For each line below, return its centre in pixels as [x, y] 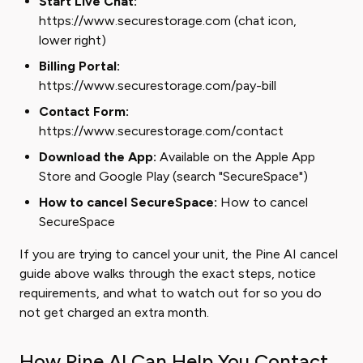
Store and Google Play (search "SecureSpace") [173, 176]
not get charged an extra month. [114, 312]
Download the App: [98, 157]
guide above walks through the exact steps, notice [168, 273]
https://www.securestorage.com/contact [161, 131]
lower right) [73, 40]
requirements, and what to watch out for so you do [171, 293]
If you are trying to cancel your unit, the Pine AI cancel [179, 254]
